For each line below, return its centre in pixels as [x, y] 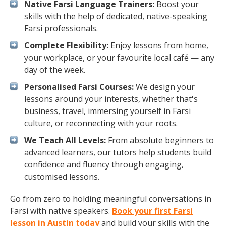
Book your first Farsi [152, 211]
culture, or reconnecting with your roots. [101, 123]
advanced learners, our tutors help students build [118, 152]
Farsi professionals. [61, 28]
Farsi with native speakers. [61, 211]
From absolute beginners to [160, 140]
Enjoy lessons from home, [158, 45]
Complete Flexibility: [66, 45]
